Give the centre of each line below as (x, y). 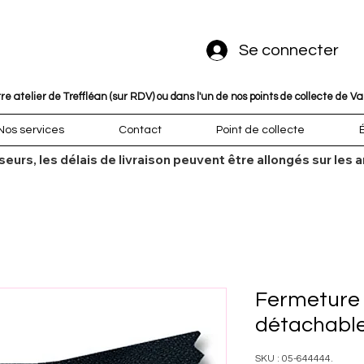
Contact (140, 130)
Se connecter (289, 50)
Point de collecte (261, 130)
